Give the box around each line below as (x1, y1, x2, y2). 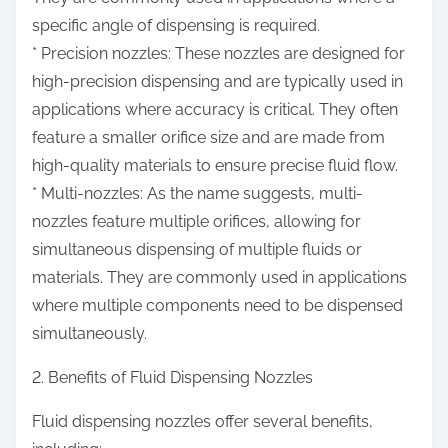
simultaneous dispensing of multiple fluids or (32, 240, 362, 260)
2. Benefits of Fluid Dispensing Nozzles (32, 368, 313, 388)
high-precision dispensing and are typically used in (32, 72, 403, 92)
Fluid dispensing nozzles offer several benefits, (32, 412, 373, 432)
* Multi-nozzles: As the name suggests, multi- (32, 184, 363, 204)
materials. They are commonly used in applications (32, 268, 407, 288)
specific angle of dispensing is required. (32, 16, 320, 36)
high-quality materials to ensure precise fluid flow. (32, 156, 398, 176)
